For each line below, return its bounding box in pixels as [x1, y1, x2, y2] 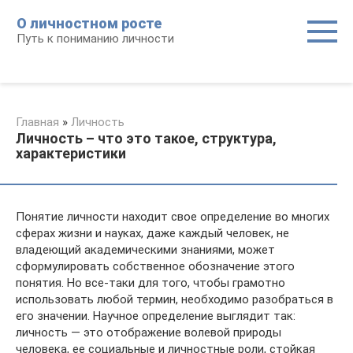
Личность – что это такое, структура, [16, 130, 277, 147]
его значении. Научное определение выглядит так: [16, 309, 295, 323]
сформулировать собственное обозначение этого [16, 259, 295, 273]
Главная [16, 115, 59, 129]
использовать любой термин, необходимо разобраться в [16, 292, 333, 307]
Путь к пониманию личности [17, 32, 174, 46]
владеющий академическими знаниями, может [16, 243, 275, 257]
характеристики [16, 145, 126, 162]
